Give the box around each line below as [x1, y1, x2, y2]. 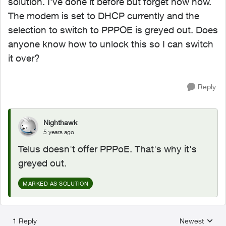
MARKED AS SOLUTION [23, 180, 88, 187]
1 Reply [13, 216, 37, 225]
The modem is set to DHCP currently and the [8, 10, 199, 21]
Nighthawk [43, 118, 77, 127]
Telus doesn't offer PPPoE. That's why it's [18, 143, 197, 154]
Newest [180, 216, 204, 225]
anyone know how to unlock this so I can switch [8, 38, 213, 49]
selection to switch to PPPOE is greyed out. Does [8, 24, 218, 35]
